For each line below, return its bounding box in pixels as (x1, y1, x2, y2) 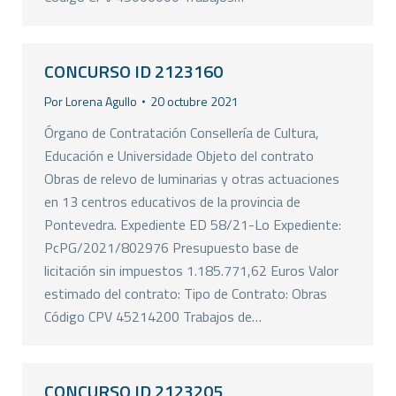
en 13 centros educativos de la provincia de (44, 191, 301, 212)
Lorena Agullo (65, 92, 137, 110)
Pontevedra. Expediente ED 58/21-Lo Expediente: (44, 214, 341, 235)
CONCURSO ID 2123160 (44, 57, 223, 85)
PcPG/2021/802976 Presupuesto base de (44, 237, 299, 258)
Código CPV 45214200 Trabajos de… (44, 306, 262, 327)
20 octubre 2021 (150, 92, 239, 110)
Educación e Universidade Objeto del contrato (44, 145, 314, 166)
